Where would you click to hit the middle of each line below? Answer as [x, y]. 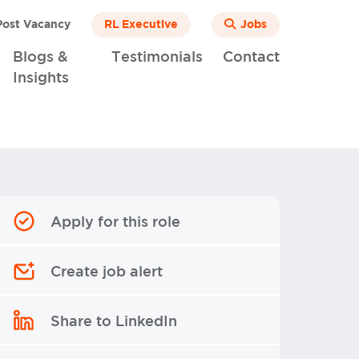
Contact [251, 58]
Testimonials [157, 58]
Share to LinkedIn [114, 322]
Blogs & [41, 58]
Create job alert [107, 272]
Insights [40, 79]
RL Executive [141, 25]
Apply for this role [115, 223]
